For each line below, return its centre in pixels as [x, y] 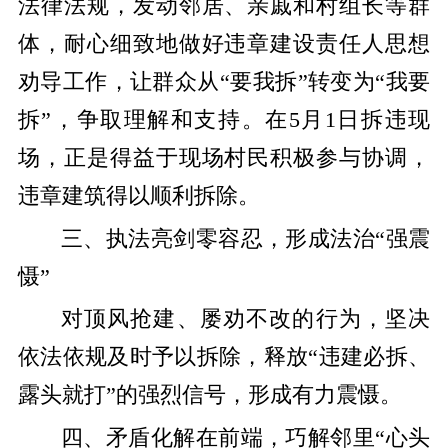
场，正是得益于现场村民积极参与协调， [224, 158]
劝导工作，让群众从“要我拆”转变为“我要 [224, 82]
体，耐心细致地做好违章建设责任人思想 [224, 44]
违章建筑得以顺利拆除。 [138, 196]
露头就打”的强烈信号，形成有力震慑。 [209, 395]
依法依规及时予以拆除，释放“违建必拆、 [224, 357]
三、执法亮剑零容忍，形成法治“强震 [245, 238]
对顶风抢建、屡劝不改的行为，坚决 [245, 319]
